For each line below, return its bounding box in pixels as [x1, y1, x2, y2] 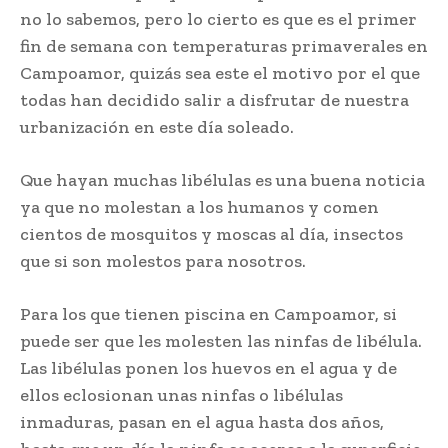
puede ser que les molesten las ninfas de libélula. [20, 330, 422, 353]
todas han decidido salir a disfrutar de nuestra [20, 89, 409, 112]
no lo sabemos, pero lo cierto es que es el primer [20, 8, 417, 31]
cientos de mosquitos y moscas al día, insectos [20, 223, 403, 246]
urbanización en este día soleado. [20, 116, 294, 139]
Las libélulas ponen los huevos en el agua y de [20, 357, 397, 380]
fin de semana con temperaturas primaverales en [20, 35, 428, 58]
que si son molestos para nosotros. [20, 250, 306, 273]
